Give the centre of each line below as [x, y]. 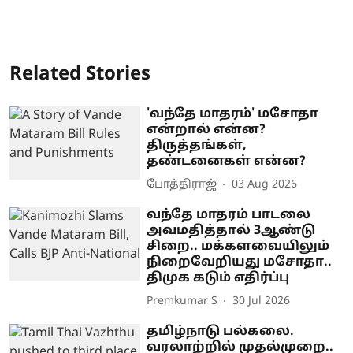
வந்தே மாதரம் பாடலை [229, 215]
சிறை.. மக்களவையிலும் [238, 246]
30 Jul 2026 [262, 302]
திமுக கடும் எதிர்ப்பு [218, 278]
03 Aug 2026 [265, 185]
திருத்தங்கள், [197, 145]
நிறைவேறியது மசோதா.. [240, 262]
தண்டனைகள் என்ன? [227, 161]
